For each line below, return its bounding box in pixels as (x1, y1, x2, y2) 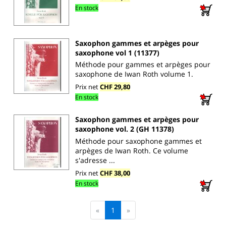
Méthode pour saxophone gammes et (75, 136, 202, 146)
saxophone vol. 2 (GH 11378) (75, 124, 174, 134)
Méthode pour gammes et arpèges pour (75, 59, 210, 69)
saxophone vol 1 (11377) (75, 47, 159, 58)
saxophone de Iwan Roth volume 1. (75, 69, 193, 79)
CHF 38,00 (100, 168, 130, 178)
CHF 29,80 (100, 82, 130, 91)
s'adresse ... (75, 155, 115, 165)
